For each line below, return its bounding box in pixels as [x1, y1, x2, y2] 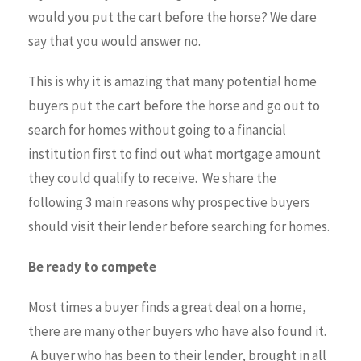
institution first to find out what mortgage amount [28, 145, 321, 163]
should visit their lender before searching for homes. [28, 218, 330, 235]
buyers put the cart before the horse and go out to [28, 97, 320, 114]
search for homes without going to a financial [28, 121, 286, 139]
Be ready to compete [28, 258, 156, 276]
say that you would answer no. [28, 32, 201, 50]
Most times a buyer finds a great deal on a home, [28, 298, 306, 316]
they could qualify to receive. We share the [28, 169, 276, 187]
